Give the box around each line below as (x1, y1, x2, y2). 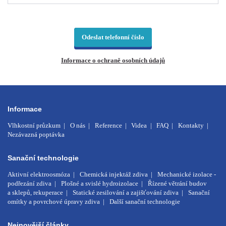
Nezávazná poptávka (8, 130, 65, 138)
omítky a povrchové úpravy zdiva (8, 198, 100, 206)
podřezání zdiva (8, 180, 51, 188)
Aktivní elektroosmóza (8, 171, 70, 179)
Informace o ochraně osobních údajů (61, 56, 165, 64)
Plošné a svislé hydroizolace (61, 180, 138, 188)
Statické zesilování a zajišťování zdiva (72, 189, 179, 197)
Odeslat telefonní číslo (82, 33, 144, 41)
